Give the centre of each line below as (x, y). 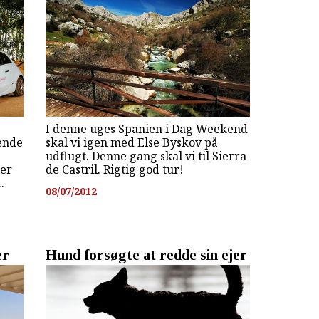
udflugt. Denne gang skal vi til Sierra (146, 156)
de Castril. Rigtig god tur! (114, 170)
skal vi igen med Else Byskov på (131, 143)
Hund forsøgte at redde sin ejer (146, 255)
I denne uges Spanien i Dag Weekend (146, 129)
